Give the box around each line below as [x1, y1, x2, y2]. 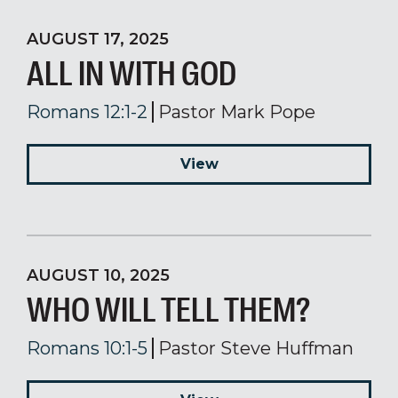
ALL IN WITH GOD [27, 53, 236, 94]
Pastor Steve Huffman [158, 338, 354, 359]
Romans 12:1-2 [27, 101, 147, 123]
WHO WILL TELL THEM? [27, 290, 310, 330]
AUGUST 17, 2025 [27, 29, 169, 49]
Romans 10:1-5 [27, 338, 147, 359]
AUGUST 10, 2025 [27, 266, 170, 285]
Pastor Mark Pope [158, 101, 315, 123]
